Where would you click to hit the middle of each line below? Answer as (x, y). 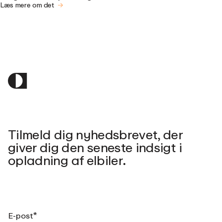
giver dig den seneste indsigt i (95, 148)
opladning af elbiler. (67, 161)
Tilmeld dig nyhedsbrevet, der (95, 135)
